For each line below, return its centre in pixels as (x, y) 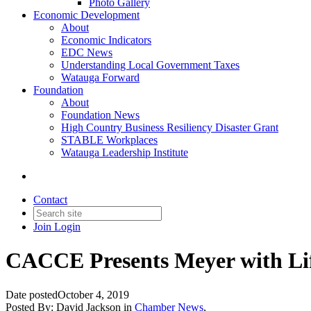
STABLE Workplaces (109, 140)
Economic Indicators (106, 40)
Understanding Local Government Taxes (150, 65)
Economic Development (86, 15)
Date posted (32, 294)
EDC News (87, 52)
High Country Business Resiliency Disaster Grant (170, 127)
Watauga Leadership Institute (125, 152)
